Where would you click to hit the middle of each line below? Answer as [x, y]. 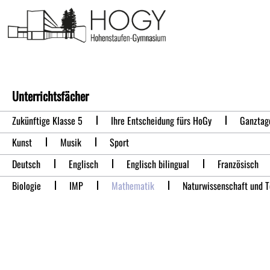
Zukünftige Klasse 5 [47, 120]
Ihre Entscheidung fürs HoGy [161, 120]
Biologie [27, 185]
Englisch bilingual [158, 164]
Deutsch [26, 164]
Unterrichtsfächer [50, 96]
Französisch [238, 164]
